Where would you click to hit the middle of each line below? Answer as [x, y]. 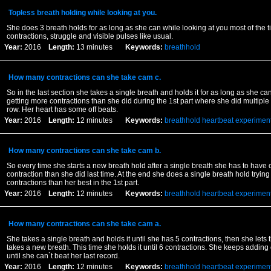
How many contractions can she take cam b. [84, 151]
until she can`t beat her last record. [63, 256]
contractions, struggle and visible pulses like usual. [90, 36]
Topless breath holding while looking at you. [82, 13]
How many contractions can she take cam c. [84, 77]
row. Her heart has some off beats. [62, 109]
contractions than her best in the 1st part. [73, 183]
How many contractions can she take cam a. [84, 224]
